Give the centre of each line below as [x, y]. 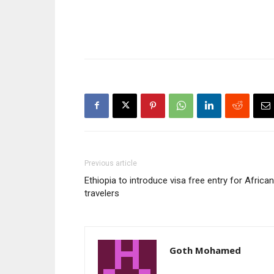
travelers [102, 193]
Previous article [111, 163]
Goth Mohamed [205, 250]
